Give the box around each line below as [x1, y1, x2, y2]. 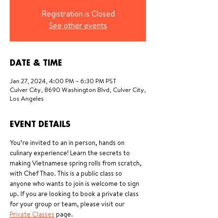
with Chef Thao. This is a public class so [10, 168, 124, 178]
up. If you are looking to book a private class [10, 189, 140, 199]
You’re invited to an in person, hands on [10, 138, 126, 147]
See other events [49, 20, 107, 31]
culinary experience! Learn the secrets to [10, 148, 131, 158]
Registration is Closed [41, 8, 115, 19]
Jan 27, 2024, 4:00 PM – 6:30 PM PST [10, 76, 116, 85]
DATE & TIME [10, 59, 62, 68]
